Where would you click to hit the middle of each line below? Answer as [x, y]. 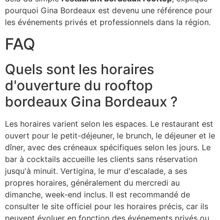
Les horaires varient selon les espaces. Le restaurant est [109, 124]
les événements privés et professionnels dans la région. [108, 22]
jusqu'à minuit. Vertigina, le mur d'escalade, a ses [96, 171]
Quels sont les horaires [80, 69]
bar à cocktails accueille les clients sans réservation [101, 159]
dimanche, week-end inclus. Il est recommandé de [97, 195]
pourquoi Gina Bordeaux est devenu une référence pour [109, 11]
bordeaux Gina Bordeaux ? [91, 102]
